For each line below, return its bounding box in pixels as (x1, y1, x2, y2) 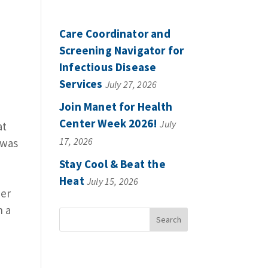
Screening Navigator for (59, 42, 184, 57)
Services (59, 76, 103, 91)
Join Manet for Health (59, 99, 172, 114)
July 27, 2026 (105, 78, 157, 90)
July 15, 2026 (86, 175, 139, 187)
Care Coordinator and (59, 26, 170, 41)
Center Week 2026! (59, 116, 158, 131)
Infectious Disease (59, 59, 157, 74)
